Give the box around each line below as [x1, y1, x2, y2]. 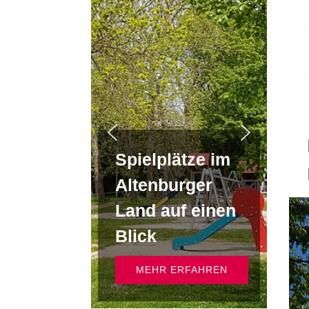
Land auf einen [115, 201, 236, 220]
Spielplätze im [115, 150, 230, 169]
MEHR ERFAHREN [136, 264, 228, 275]
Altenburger [115, 175, 212, 195]
